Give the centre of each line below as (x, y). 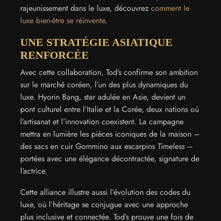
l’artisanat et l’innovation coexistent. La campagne (102, 121)
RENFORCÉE (55, 55)
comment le (170, 8)
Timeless (171, 146)
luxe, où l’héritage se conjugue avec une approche (104, 205)
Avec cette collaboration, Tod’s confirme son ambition (109, 72)
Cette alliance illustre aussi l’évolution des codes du (105, 192)
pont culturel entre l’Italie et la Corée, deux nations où (110, 109)
